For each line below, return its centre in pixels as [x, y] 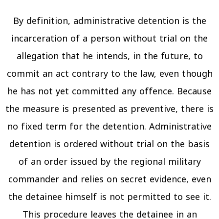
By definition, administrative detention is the [109, 21]
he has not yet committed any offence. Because [109, 91]
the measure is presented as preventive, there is [109, 109]
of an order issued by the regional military [109, 162]
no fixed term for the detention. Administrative [109, 126]
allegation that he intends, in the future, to [109, 56]
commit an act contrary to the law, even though [109, 74]
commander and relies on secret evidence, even [109, 179]
